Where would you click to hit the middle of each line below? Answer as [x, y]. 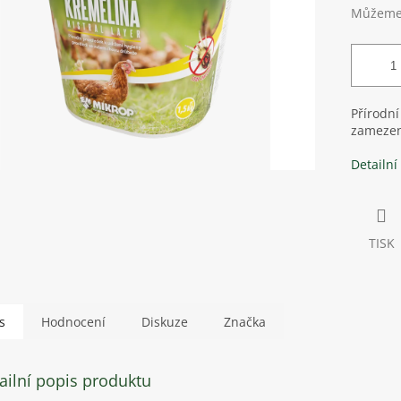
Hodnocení [73, 322]
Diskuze [165, 322]
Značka [245, 322]
